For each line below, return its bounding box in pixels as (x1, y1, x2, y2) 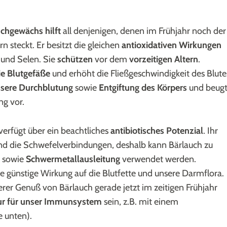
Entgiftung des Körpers (99, 82, 189, 94)
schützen (57, 54, 93, 65)
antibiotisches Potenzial (110, 125, 203, 137)
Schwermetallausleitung (26, 154, 120, 165)
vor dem (93, 54, 129, 65)
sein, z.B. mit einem (102, 196, 178, 208)
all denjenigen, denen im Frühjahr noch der (61, 25, 226, 37)
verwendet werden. (120, 154, 196, 165)
